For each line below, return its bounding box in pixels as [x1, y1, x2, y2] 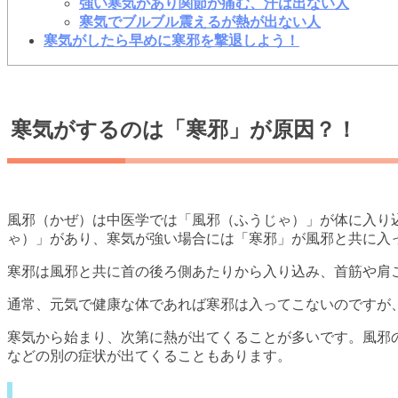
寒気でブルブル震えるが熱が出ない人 [79, 13, 321, 29]
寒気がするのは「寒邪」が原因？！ [11, 116, 357, 141]
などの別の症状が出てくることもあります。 [7, 347, 291, 363]
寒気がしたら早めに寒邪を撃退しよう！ [44, 32, 299, 48]
